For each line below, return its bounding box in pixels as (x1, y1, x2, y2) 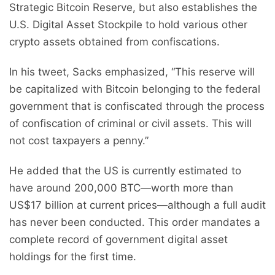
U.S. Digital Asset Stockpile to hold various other (9, 18, 247, 31)
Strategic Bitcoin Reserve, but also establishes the (9, 1, 257, 14)
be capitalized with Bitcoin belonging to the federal (9, 83, 260, 96)
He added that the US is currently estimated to (9, 165, 241, 177)
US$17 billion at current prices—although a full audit (9, 199, 266, 212)
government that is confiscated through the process (9, 100, 265, 113)
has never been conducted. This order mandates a (9, 216, 260, 229)
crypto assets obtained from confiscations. (9, 36, 220, 48)
